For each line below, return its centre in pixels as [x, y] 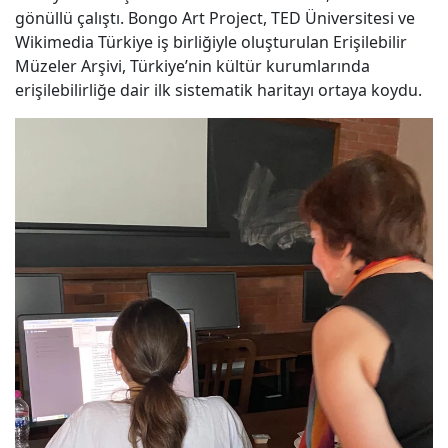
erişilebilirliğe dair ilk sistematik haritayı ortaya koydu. [218, 89]
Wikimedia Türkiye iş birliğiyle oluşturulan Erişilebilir [211, 41]
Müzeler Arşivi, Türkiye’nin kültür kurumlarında [192, 65]
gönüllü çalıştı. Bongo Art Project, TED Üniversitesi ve [215, 17]
